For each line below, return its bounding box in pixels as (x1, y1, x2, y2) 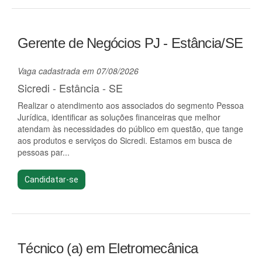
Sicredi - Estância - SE (18, 80, 123, 95)
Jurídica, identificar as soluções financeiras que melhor (18, 111, 220, 123)
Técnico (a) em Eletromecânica (18, 240, 198, 256)
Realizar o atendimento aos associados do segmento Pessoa (18, 99, 244, 111)
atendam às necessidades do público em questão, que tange (18, 123, 243, 135)
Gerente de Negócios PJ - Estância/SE (18, 35, 243, 51)
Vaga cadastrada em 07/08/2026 (18, 65, 139, 77)
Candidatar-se (25, 175, 78, 184)
